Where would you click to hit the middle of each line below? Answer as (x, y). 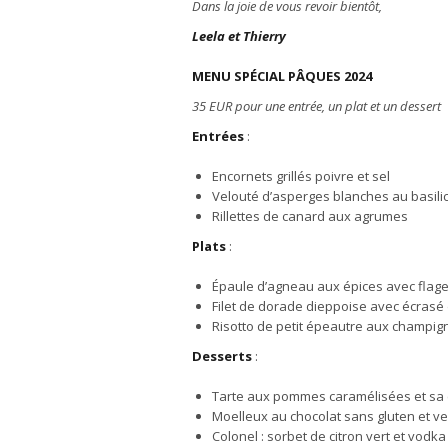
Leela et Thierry (239, 36)
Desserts (222, 356)
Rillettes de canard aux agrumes (310, 216)
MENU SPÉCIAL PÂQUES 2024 (282, 76)
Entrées (218, 136)
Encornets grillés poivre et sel (301, 176)
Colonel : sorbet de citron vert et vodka (329, 436)
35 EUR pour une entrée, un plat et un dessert (316, 106)
